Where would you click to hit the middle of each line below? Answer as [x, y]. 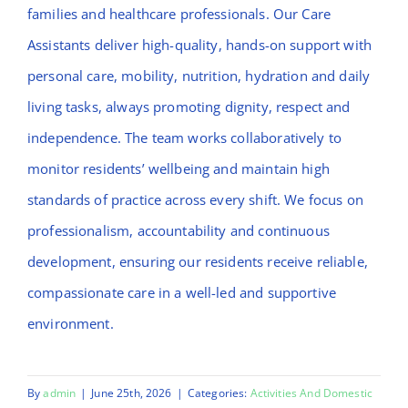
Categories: [219, 393]
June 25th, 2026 [132, 393]
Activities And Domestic [311, 393]
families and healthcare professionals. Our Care [179, 13]
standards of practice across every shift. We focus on [195, 199]
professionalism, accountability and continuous [178, 230]
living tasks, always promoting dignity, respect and [189, 106]
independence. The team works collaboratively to [184, 137]
